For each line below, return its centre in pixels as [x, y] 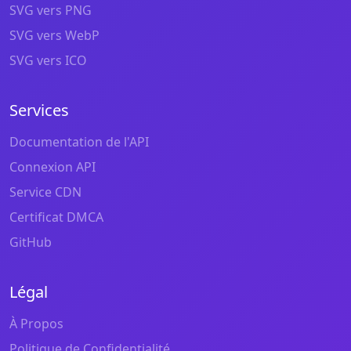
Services [39, 110]
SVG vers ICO [48, 60]
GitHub [31, 242]
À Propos [36, 324]
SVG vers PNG [51, 10]
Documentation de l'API [79, 142]
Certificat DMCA [56, 217]
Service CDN [45, 192]
